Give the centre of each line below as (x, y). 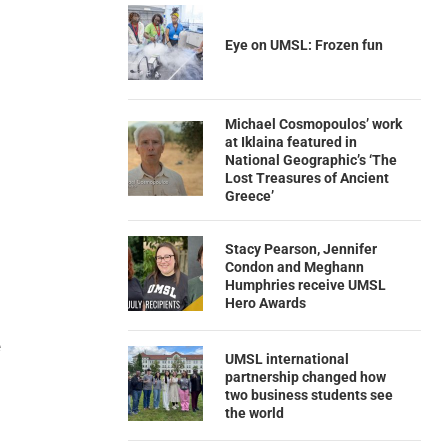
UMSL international (286, 358)
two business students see (308, 394)
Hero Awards (265, 302)
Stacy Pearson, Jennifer (300, 248)
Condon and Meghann (294, 266)
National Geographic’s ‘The (310, 160)
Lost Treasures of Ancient (306, 178)
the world (254, 412)
